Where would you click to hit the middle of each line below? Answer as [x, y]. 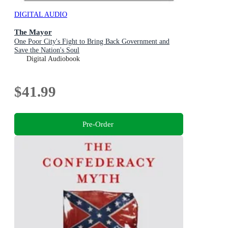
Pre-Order [98, 124]
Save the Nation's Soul [47, 50]
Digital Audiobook [53, 59]
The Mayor [33, 32]
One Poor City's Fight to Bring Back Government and [92, 42]
